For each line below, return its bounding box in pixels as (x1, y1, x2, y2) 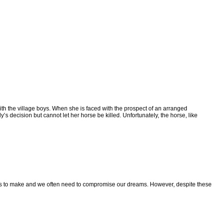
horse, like (170, 112, 198, 119)
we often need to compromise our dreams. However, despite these (37, 181, 212, 188)
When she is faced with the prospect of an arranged (52, 105, 187, 112)
